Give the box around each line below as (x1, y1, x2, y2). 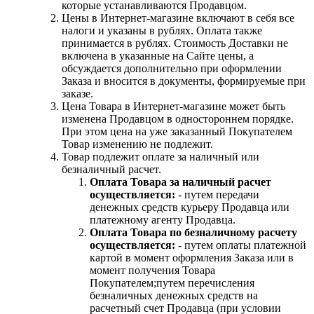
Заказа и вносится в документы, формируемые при (62, 74, 306, 87)
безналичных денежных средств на (90, 289, 258, 301)
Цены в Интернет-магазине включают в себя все (62, 11, 294, 24)
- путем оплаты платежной (175, 238, 306, 251)
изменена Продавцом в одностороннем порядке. (62, 112, 294, 125)
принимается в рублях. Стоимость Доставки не (62, 36, 288, 49)
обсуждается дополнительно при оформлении (62, 62, 282, 74)
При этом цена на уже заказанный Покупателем (62, 125, 292, 137)
